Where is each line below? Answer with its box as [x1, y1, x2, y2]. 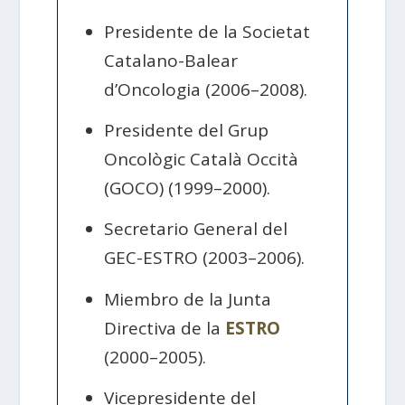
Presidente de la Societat [104, 19, 311, 43]
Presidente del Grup [104, 118, 269, 142]
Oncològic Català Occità [104, 146, 299, 171]
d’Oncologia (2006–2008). [104, 77, 308, 101]
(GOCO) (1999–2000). [104, 175, 271, 200]
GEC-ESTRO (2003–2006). [104, 246, 306, 270]
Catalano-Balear [104, 48, 239, 72]
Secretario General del [104, 217, 288, 241]
